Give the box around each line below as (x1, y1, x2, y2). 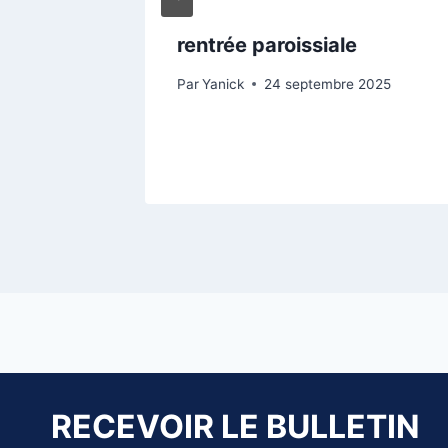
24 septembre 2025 (264, 75, 392, 92)
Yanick (202, 75, 245, 92)
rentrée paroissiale (177, 32, 357, 57)
